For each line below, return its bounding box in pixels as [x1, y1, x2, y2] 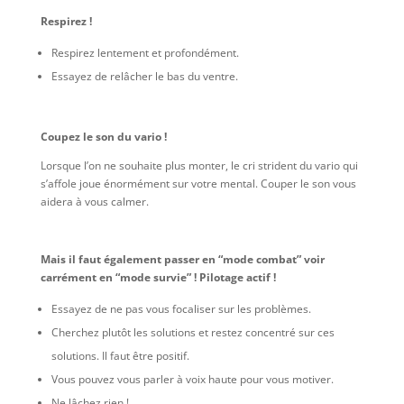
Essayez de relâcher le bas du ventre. [50, 69, 238, 84]
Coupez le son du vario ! [40, 129, 167, 144]
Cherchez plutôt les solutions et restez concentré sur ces [50, 325, 335, 340]
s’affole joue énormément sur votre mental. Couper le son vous [40, 176, 356, 191]
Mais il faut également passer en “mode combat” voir [40, 252, 325, 267]
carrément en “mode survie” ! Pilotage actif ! [40, 270, 276, 285]
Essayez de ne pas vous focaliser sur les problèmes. [50, 301, 311, 317]
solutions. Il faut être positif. [50, 348, 189, 363]
